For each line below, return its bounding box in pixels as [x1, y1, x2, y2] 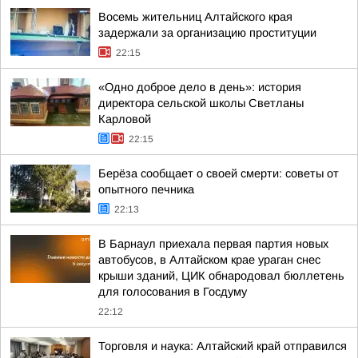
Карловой [98, 113, 151, 125]
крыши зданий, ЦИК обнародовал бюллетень [98, 269, 344, 282]
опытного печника [98, 183, 194, 196]
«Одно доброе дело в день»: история [98, 81, 301, 93]
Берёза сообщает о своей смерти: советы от [98, 167, 339, 180]
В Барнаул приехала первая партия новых [98, 237, 328, 250]
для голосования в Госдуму [98, 285, 247, 298]
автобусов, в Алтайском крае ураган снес [98, 253, 320, 266]
